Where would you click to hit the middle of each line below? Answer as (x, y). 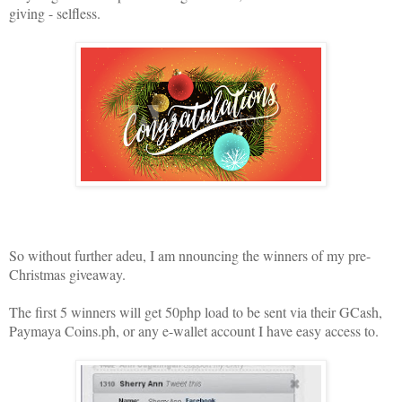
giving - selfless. (55, 13)
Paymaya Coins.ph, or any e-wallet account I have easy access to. (194, 330)
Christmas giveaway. (67, 274)
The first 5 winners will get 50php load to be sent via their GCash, (196, 311)
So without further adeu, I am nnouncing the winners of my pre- (190, 255)
